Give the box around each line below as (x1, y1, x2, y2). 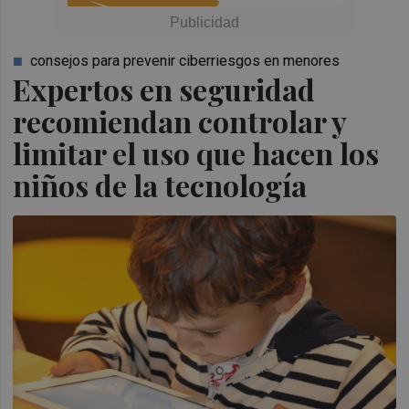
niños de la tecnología (13, 165, 314, 204)
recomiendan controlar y (13, 101, 347, 141)
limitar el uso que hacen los (13, 133, 380, 173)
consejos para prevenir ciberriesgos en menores (30, 52, 341, 69)
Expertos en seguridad (13, 69, 316, 109)
